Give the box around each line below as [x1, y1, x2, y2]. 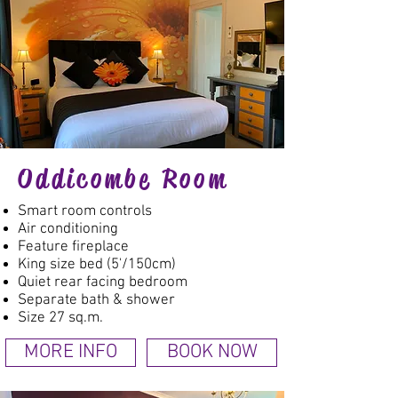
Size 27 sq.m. [18, 309, 103, 327]
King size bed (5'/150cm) [18, 256, 176, 274]
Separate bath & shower [18, 291, 175, 309]
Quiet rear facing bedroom [18, 274, 187, 291]
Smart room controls [18, 203, 152, 220]
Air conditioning [18, 220, 118, 238]
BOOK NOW [166, 341, 258, 364]
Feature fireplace [18, 238, 129, 256]
